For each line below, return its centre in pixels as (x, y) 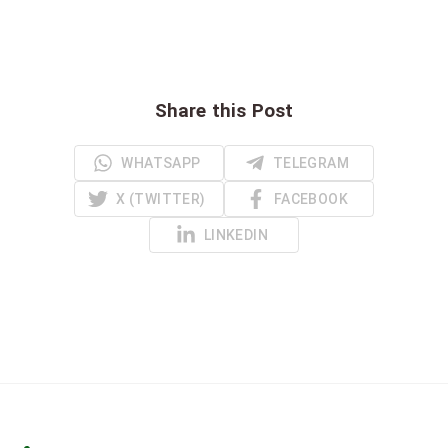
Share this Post (224, 110)
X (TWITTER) (161, 198)
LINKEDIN (236, 234)
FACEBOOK (311, 198)
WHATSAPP (161, 162)
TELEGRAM (311, 162)
